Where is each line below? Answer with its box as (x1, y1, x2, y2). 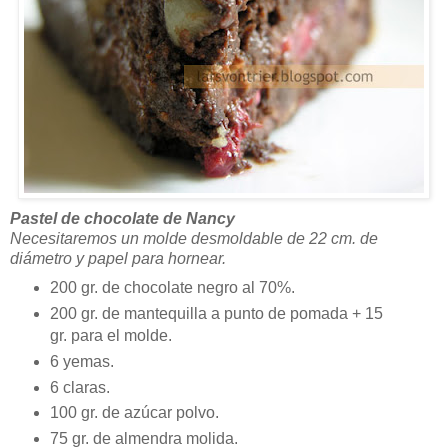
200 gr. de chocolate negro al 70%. (49, 278, 295, 296)
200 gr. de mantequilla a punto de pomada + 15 (49, 304, 383, 322)
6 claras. (49, 378, 110, 396)
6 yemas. (49, 352, 114, 370)
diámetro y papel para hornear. (10, 249, 226, 267)
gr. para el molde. (49, 326, 172, 344)
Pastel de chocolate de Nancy (10, 209, 235, 227)
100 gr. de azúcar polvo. (49, 404, 219, 422)
